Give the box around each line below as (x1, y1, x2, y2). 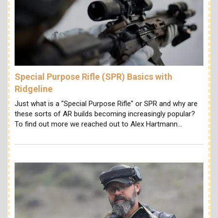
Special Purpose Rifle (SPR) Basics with (15, 72, 172, 82)
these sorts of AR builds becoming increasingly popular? (15, 109, 195, 118)
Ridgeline (15, 84, 53, 94)
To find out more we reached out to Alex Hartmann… (15, 119, 182, 128)
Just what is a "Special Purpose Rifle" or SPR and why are (15, 99, 198, 108)
